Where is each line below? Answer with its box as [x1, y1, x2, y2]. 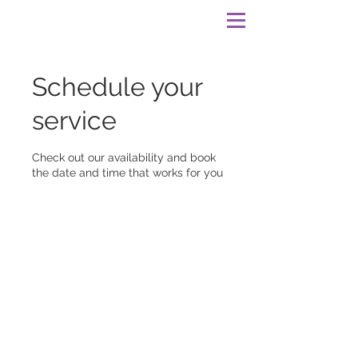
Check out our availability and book [32, 151, 216, 164]
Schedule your [32, 72, 202, 101]
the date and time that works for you [32, 166, 223, 179]
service [32, 105, 117, 135]
